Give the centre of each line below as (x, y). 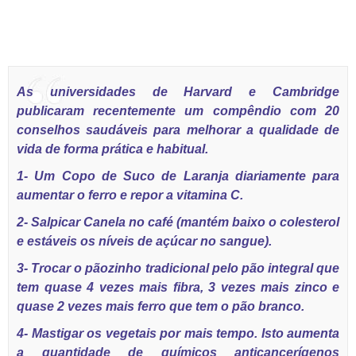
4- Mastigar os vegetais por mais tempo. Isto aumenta (178, 333)
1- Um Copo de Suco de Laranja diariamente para (178, 176)
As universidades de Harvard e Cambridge (178, 92)
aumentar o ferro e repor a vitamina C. (130, 195)
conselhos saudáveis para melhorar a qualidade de (178, 130)
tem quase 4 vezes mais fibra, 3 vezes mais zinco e (178, 287)
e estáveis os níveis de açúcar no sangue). (144, 241)
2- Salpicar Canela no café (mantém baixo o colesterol (178, 222)
